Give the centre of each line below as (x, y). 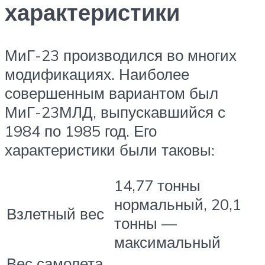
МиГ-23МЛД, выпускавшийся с (115, 112)
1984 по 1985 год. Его (81, 130)
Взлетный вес (55, 214)
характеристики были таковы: (110, 149)
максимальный (167, 242)
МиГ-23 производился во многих (121, 55)
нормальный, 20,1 (178, 204)
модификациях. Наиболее (97, 74)
